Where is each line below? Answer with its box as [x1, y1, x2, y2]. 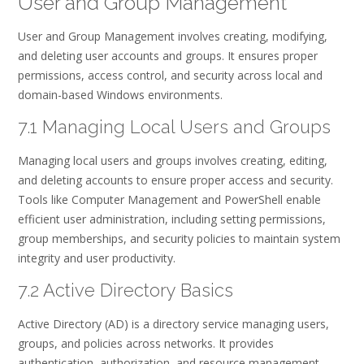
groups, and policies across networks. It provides [18, 335, 274, 351]
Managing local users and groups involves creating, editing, [18, 152, 327, 168]
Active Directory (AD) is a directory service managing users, [18, 315, 329, 331]
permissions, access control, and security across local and [18, 67, 323, 83]
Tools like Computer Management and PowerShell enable [18, 191, 321, 207]
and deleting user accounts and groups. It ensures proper [18, 47, 318, 63]
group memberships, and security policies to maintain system [18, 230, 340, 246]
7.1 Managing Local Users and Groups [18, 116, 331, 138]
